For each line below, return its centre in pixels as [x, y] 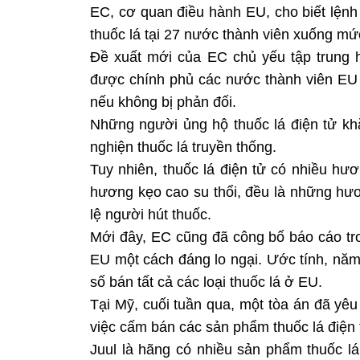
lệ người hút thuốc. [151, 215]
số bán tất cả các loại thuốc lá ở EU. [206, 282]
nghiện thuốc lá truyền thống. [183, 147]
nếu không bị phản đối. [163, 102]
